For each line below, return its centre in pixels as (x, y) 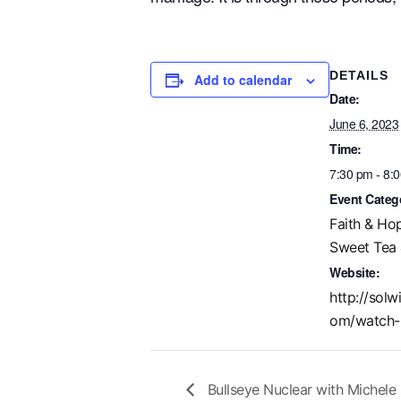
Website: (354, 272)
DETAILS (359, 75)
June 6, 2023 (364, 124)
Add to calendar (243, 80)
